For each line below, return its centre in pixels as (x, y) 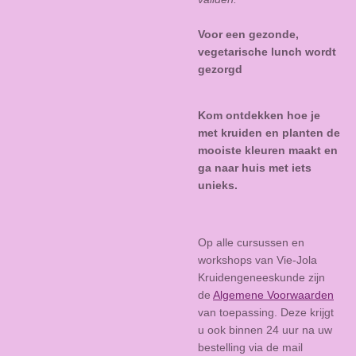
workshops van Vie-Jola (257, 259)
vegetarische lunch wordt (267, 51)
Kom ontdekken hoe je (259, 115)
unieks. (218, 185)
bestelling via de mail (250, 347)
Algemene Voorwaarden (273, 294)
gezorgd (220, 69)
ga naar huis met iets (255, 167)
